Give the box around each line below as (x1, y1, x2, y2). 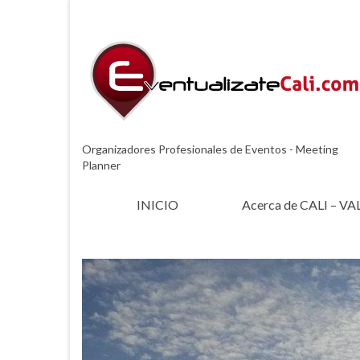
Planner (82, 158, 121, 172)
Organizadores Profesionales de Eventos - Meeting (82, 142, 338, 156)
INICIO (137, 197, 179, 212)
